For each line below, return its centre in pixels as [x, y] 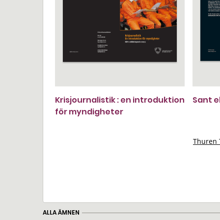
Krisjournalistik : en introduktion [120, 100]
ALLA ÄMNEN [61, 212]
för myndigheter [89, 112]
